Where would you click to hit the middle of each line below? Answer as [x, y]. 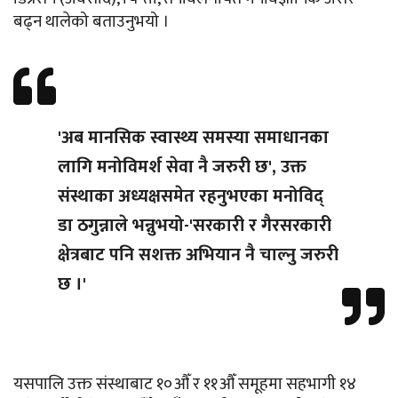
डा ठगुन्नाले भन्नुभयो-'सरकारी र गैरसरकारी [195, 226]
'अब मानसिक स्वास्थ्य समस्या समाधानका [193, 138]
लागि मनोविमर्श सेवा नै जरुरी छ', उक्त [182, 167]
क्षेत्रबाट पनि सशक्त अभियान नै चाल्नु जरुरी [198, 255]
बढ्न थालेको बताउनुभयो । [92, 22]
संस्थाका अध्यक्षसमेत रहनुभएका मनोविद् [191, 197]
